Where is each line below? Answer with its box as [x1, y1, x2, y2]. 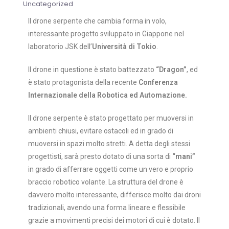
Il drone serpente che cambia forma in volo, [28, 17, 167, 25]
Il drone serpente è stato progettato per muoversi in [28, 114, 194, 122]
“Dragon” [156, 65, 187, 74]
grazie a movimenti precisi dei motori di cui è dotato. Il [28, 216, 200, 224]
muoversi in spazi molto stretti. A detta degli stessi [28, 140, 190, 148]
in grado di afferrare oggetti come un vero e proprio [28, 165, 193, 173]
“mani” [172, 152, 195, 161]
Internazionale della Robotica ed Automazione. [28, 91, 187, 99]
